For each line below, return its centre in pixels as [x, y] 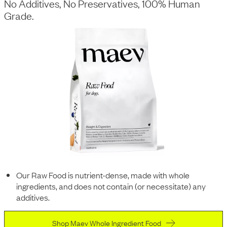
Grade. [19, 15]
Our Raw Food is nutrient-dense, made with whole [103, 175]
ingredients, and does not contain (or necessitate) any [111, 186]
